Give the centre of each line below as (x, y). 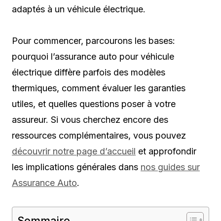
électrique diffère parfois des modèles (89, 72)
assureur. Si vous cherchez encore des (90, 119)
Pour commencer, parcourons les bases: (93, 40)
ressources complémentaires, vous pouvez (99, 135)
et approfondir (166, 151)
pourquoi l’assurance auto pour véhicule (93, 56)
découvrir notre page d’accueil (74, 151)
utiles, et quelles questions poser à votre (94, 104)
